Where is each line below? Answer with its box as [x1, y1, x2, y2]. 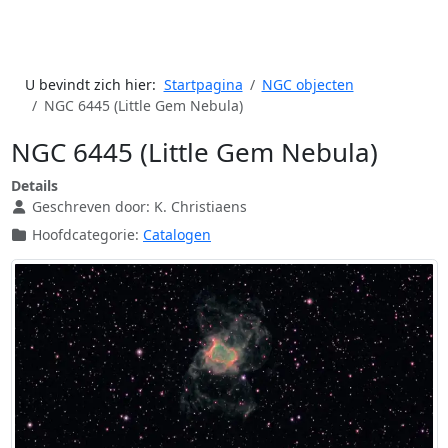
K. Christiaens [154, 197, 247, 217]
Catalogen [143, 225, 211, 245]
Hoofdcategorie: [28, 225, 143, 245]
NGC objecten [261, 75, 354, 95]
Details [10, 176, 58, 196]
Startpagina [163, 75, 243, 95]
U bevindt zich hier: [24, 75, 164, 95]
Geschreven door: [28, 197, 154, 217]
